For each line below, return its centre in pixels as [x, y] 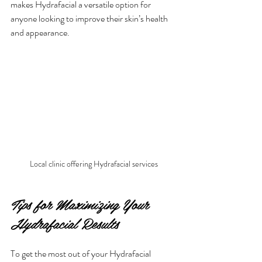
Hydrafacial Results [64, 223]
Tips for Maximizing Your [82, 204]
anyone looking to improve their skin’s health [90, 18]
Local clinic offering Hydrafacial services [94, 163]
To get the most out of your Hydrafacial [82, 253]
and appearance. [40, 32]
